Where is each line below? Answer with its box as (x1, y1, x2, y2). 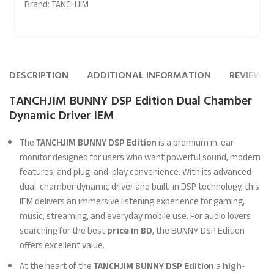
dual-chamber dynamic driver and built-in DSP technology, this (20, 178, 260, 195)
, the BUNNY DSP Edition (152, 222, 245, 239)
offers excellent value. (20, 237, 105, 254)
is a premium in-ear (157, 134, 234, 151)
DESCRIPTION (9, 67, 69, 83)
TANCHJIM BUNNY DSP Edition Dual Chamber (9, 91, 253, 111)
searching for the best (20, 222, 108, 239)
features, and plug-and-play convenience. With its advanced (20, 163, 252, 180)
